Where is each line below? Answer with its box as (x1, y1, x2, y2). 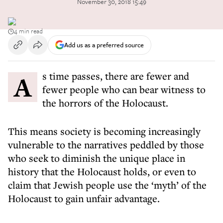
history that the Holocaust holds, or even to (8, 165, 196, 178)
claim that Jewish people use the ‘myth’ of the (8, 178, 207, 192)
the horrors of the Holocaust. (42, 96, 168, 110)
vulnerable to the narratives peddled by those (8, 138, 204, 151)
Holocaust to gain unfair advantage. (8, 192, 160, 205)
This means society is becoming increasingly (8, 124, 201, 138)
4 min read (14, 26, 43, 36)
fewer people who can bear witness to (42, 83, 206, 96)
